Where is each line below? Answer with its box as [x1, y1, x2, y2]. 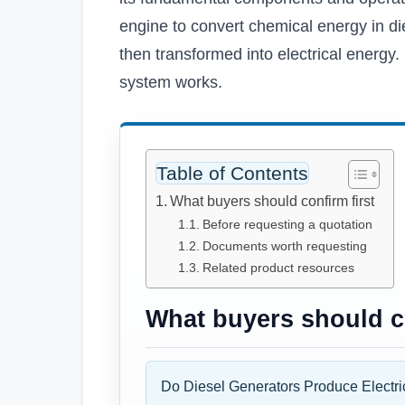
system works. [119, 72, 222, 91]
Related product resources [202, 259, 354, 275]
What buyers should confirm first [170, 193, 375, 209]
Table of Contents [156, 163, 308, 184]
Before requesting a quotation [202, 216, 372, 231]
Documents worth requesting [202, 238, 367, 253]
